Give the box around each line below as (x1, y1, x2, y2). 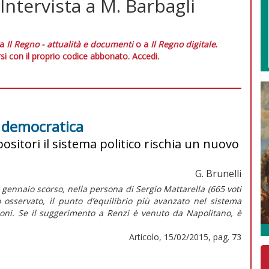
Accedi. (131, 50, 159, 62)
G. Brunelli (195, 166, 241, 180)
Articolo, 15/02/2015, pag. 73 (129, 231, 241, 243)
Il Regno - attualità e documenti (7, 38, 133, 50)
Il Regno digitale (151, 38, 216, 50)
